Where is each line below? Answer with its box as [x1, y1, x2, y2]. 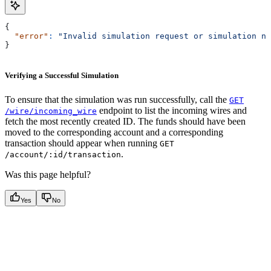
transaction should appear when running [5, 137, 160, 148]
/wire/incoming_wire [5, 106, 97, 116]
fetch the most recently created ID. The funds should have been [5, 116, 246, 126]
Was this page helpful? [5, 169, 91, 180]
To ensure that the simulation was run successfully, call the [5, 94, 229, 105]
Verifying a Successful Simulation [5, 71, 119, 80]
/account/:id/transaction [5, 149, 121, 159]
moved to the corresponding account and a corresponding [5, 126, 223, 137]
